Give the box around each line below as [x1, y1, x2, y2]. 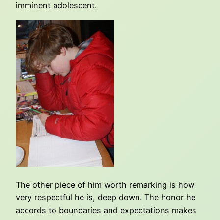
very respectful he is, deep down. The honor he [16, 192, 195, 203]
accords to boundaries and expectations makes [16, 205, 196, 216]
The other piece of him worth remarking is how [16, 180, 194, 190]
